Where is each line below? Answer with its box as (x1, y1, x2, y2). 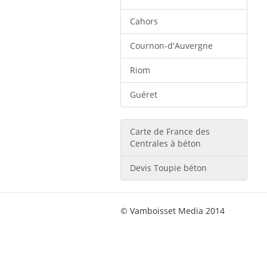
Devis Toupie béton (130, 162, 207, 173)
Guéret (130, 89, 157, 100)
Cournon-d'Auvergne (130, 40, 213, 51)
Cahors (130, 15, 158, 27)
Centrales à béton (130, 138, 201, 149)
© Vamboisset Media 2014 (120, 205, 225, 216)
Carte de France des (130, 126, 210, 137)
